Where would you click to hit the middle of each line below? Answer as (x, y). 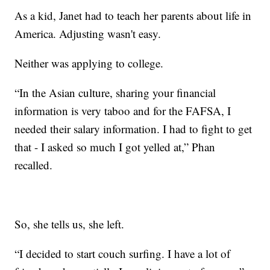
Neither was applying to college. (89, 63)
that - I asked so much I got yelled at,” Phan (115, 146)
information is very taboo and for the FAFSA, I (123, 110)
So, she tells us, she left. (70, 224)
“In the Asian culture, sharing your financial (115, 92)
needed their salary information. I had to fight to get (133, 128)
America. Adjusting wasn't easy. (88, 33)
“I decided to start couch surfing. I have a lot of (123, 253)
